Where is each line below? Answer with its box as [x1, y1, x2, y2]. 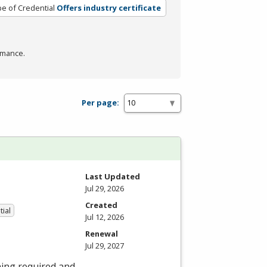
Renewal [85, 228, 118, 239]
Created [85, 199, 117, 210]
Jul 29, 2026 [85, 182, 124, 194]
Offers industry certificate [56, 2, 161, 13]
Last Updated [85, 170, 140, 182]
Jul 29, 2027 [85, 240, 124, 251]
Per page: [82, 97, 119, 108]
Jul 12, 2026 [85, 211, 124, 222]
